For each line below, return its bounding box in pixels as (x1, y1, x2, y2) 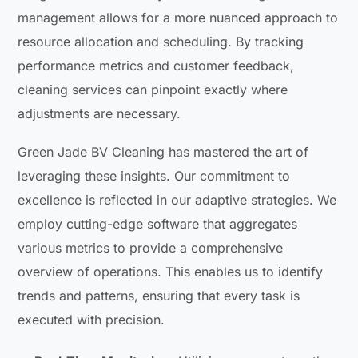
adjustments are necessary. (18, 105, 181, 121)
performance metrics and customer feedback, (18, 57, 295, 74)
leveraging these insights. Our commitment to (18, 167, 291, 184)
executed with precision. (18, 311, 165, 328)
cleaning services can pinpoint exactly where (18, 81, 288, 97)
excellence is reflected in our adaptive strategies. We (18, 191, 337, 208)
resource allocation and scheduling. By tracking (18, 33, 304, 50)
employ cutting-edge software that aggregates (18, 215, 298, 232)
